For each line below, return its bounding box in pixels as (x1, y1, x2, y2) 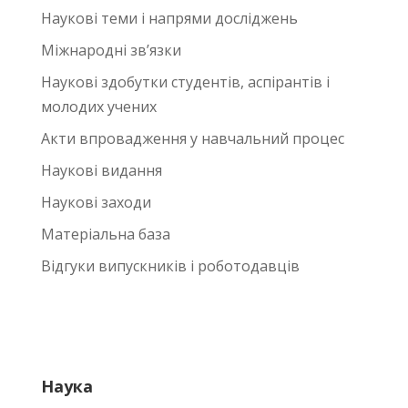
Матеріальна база (40, 224, 170, 244)
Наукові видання (40, 160, 162, 180)
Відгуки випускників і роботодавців (40, 256, 300, 276)
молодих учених (40, 97, 157, 117)
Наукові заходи (40, 192, 151, 212)
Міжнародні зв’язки (40, 40, 181, 60)
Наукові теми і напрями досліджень (40, 8, 298, 28)
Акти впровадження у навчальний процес (40, 128, 344, 148)
